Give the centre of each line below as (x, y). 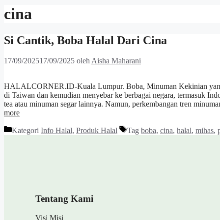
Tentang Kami (64, 199)
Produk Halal (97, 131)
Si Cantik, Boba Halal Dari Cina (85, 40)
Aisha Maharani (116, 61)
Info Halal (56, 131)
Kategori (26, 131)
